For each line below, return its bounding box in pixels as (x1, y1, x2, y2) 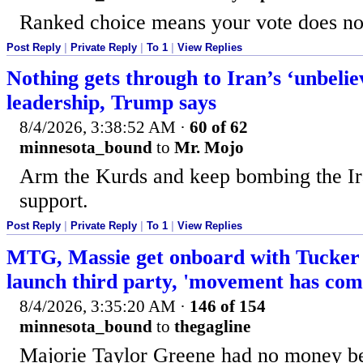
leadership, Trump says (6, 91, 216, 115)
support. (19, 189, 88, 213)
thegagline (174, 317, 250, 337)
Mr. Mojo (174, 138, 244, 158)
